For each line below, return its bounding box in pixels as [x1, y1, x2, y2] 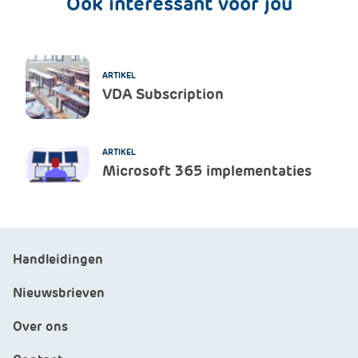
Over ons [13, 317, 68, 335]
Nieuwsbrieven [13, 284, 105, 301]
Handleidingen [13, 250, 103, 268]
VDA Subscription [102, 84, 224, 103]
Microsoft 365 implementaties [102, 161, 312, 180]
